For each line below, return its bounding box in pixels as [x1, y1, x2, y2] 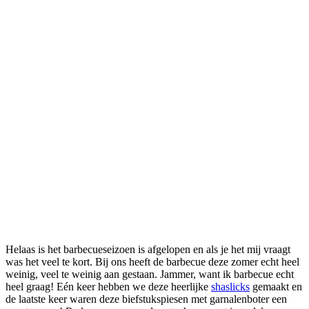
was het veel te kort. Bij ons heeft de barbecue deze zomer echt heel [6, 255, 299, 268]
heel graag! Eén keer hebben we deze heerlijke [6, 280, 211, 292]
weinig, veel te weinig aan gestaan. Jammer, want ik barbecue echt [6, 268, 294, 280]
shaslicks [211, 280, 250, 292]
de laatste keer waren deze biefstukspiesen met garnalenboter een [6, 292, 287, 305]
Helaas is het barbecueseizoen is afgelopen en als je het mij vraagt [6, 243, 290, 255]
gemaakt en [250, 280, 302, 292]
